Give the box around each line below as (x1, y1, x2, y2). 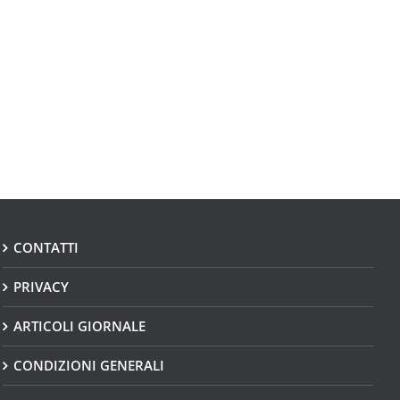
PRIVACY (13, 277, 70, 296)
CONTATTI (13, 237, 79, 256)
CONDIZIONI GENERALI (13, 355, 165, 374)
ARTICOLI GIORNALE (13, 316, 146, 335)
